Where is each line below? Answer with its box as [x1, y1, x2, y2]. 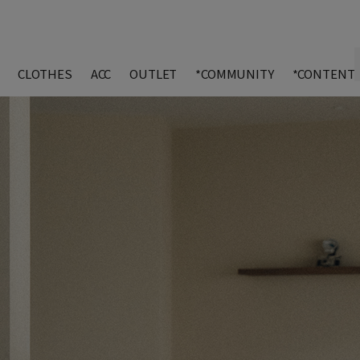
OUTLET [129, 65, 178, 82]
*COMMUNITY [195, 65, 274, 82]
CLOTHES [17, 65, 72, 82]
